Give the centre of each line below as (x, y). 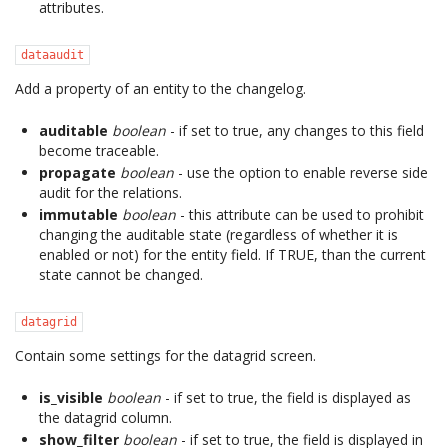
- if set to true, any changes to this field (295, 130)
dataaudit (52, 55)
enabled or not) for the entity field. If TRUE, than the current (232, 254)
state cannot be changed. (121, 274)
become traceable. (99, 150)
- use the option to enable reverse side (301, 172)
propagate (77, 172)
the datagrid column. (105, 417)
